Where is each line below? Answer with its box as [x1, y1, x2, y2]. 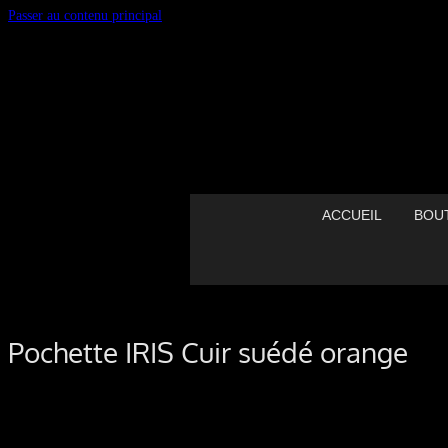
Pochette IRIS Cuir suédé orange [8, 333, 408, 370]
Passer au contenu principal [8, 8, 162, 23]
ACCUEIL [321, 207, 382, 223]
